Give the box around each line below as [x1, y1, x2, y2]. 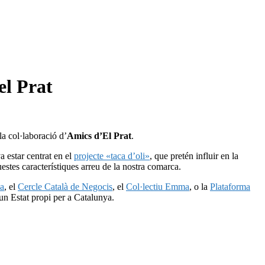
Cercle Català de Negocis [18, 181, 112, 192]
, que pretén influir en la [150, 150, 238, 161]
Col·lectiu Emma [126, 181, 189, 192]
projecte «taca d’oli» [74, 150, 150, 161]
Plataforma [210, 181, 250, 192]
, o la [189, 181, 210, 192]
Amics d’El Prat [67, 130, 131, 141]
